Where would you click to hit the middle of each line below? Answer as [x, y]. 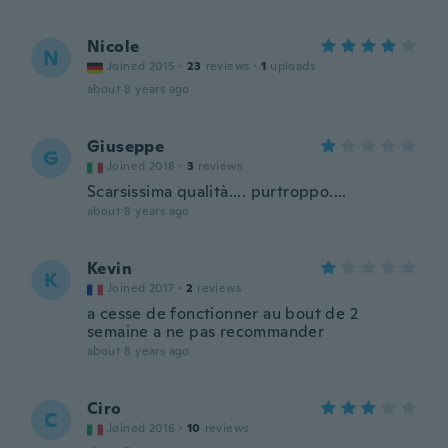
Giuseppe [126, 146]
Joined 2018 [141, 166]
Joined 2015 [141, 66]
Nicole [113, 46]
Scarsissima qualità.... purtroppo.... [217, 191]
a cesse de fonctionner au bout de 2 [222, 313]
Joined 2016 [141, 428]
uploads [293, 66]
